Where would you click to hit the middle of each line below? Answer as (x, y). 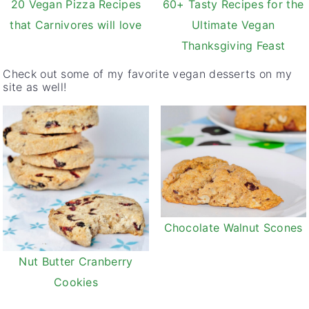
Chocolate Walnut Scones (233, 227)
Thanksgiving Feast (233, 46)
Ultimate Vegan (233, 25)
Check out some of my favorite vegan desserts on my (148, 74)
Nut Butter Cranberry (76, 262)
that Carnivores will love (76, 25)
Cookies (76, 282)
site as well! (37, 87)
